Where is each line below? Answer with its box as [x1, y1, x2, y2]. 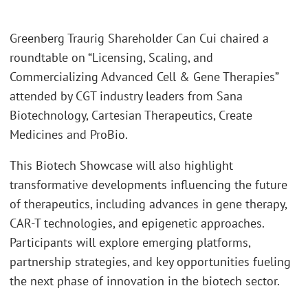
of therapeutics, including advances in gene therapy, [10, 196, 287, 212]
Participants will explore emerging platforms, [10, 234, 250, 251]
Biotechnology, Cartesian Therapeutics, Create [10, 107, 252, 123]
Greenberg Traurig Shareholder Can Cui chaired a [10, 30, 269, 46]
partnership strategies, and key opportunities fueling [10, 254, 291, 270]
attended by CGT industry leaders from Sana [10, 87, 243, 104]
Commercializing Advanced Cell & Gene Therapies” [10, 68, 278, 85]
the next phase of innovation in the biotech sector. [10, 273, 280, 289]
